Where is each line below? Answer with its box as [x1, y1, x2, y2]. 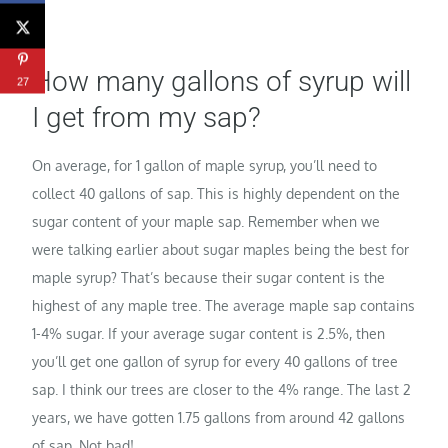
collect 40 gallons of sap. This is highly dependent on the [32, 184, 401, 202]
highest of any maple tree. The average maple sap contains [32, 296, 416, 314]
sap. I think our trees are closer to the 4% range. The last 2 [32, 380, 412, 398]
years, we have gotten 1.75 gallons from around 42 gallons [32, 408, 406, 426]
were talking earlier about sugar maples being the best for [32, 240, 410, 258]
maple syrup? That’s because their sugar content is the [32, 268, 386, 286]
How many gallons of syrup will [32, 64, 412, 98]
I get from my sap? [32, 100, 262, 134]
